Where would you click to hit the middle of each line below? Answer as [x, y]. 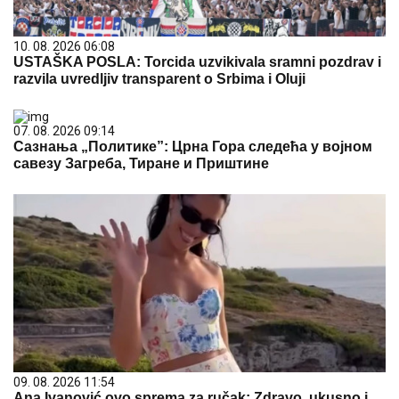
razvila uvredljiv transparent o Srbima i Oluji [159, 78]
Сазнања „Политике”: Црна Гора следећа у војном [193, 146]
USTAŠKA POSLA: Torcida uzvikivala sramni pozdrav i [197, 61]
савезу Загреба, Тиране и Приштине [141, 163]
